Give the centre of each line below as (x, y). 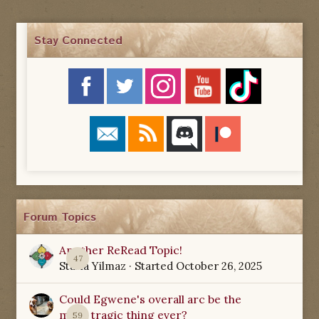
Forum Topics (60, 218)
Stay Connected (78, 41)
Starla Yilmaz (93, 266)
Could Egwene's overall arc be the (150, 299)
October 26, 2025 (219, 266)
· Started (151, 266)
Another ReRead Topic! (121, 250)
